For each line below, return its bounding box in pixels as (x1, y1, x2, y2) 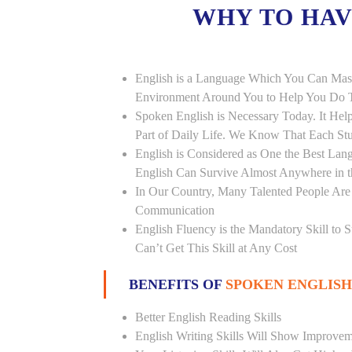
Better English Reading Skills (135, 310, 281, 324)
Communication (135, 203, 214, 217)
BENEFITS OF (129, 277, 225, 292)
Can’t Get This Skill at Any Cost (135, 241, 297, 255)
